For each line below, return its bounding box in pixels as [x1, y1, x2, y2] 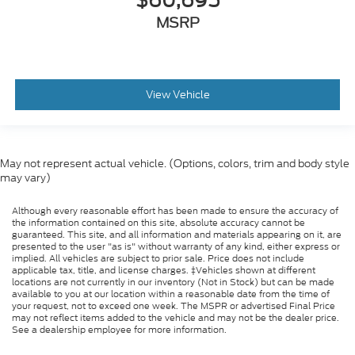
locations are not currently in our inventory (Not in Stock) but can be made [12, 275, 334, 288]
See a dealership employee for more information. [12, 323, 227, 336]
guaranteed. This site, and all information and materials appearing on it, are [12, 227, 342, 241]
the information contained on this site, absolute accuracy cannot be [12, 216, 305, 229]
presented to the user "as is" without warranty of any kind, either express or [12, 239, 340, 253]
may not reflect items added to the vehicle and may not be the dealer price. [12, 311, 339, 324]
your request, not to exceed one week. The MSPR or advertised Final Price [12, 299, 335, 312]
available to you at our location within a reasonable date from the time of [12, 287, 330, 300]
